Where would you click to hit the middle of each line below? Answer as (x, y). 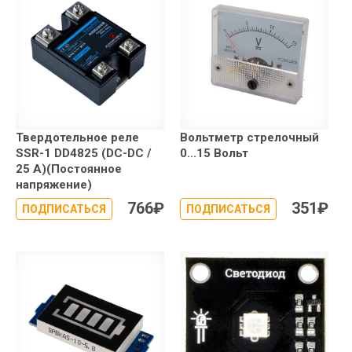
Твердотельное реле (77, 137)
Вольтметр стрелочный (249, 137)
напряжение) (54, 184)
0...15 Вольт (214, 153)
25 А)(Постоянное (69, 169)
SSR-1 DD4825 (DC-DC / (84, 153)
